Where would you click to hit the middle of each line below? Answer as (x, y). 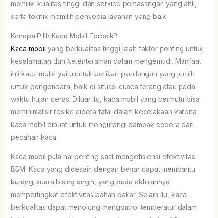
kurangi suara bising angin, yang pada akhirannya (90, 182)
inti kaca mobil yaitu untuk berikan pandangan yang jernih (102, 73)
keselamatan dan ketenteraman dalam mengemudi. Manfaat (106, 61)
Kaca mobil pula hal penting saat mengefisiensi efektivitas (103, 156)
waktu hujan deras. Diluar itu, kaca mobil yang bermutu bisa (105, 99)
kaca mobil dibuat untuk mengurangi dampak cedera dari (102, 124)
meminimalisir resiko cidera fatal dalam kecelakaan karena (103, 111)
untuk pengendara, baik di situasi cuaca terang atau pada (103, 86)
